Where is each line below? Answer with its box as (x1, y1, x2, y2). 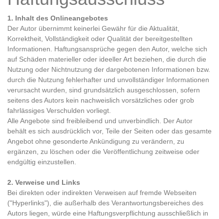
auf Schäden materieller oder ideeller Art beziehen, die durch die (7, 55, 206, 63)
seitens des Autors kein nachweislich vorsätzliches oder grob (7, 96, 194, 104)
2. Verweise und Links (7, 178, 80, 186)
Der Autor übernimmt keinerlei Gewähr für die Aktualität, (7, 24, 179, 32)
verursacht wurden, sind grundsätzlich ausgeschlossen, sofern (7, 86, 200, 94)
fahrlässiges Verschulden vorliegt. (7, 107, 111, 114)
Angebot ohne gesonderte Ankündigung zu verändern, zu (7, 137, 184, 145)
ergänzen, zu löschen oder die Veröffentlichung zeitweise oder (7, 148, 199, 155)
